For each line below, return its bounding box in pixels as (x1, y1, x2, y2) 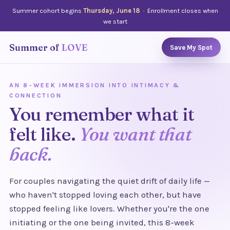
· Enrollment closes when (140, 6, 218, 14)
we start (103, 17, 127, 25)
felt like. (9, 122, 80, 145)
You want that (80, 122, 192, 145)
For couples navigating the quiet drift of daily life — (9, 176, 210, 186)
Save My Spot (170, 43, 213, 51)
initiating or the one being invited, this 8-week (9, 217, 195, 227)
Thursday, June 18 (83, 6, 140, 14)
